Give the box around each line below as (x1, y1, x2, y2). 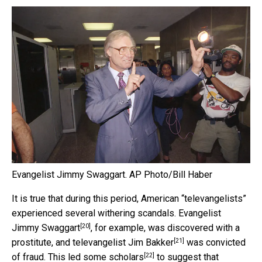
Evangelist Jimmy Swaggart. (12, 169, 127, 181)
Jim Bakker (128, 237, 174, 249)
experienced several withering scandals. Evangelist (12, 208, 221, 219)
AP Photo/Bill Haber (129, 169, 212, 181)
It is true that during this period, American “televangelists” (12, 193, 246, 205)
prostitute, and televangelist (12, 237, 128, 249)
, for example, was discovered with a (91, 222, 240, 234)
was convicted (184, 237, 246, 249)
